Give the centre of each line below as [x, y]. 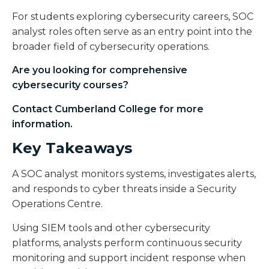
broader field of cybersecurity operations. [111, 46]
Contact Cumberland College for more [108, 109]
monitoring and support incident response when [129, 258]
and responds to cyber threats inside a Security [124, 189]
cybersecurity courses [68, 85]
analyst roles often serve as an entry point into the [132, 31]
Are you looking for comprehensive [100, 70]
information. [44, 124]
